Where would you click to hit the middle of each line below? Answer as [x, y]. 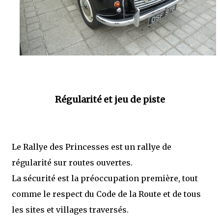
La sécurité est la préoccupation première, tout [105, 178]
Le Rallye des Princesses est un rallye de [92, 147]
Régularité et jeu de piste [110, 99]
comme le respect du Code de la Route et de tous [106, 194]
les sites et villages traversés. [70, 209]
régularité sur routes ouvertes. [72, 162]
